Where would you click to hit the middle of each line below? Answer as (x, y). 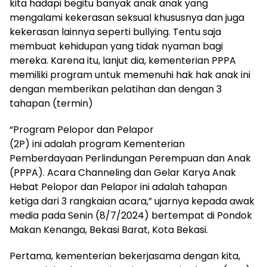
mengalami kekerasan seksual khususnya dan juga (127, 18)
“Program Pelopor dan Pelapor (82, 130)
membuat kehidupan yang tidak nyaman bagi (116, 46)
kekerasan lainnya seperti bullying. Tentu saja (115, 32)
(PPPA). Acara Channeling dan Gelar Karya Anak (123, 173)
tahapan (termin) (51, 104)
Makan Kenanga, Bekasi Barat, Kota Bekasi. (109, 230)
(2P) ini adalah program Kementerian (97, 144)
